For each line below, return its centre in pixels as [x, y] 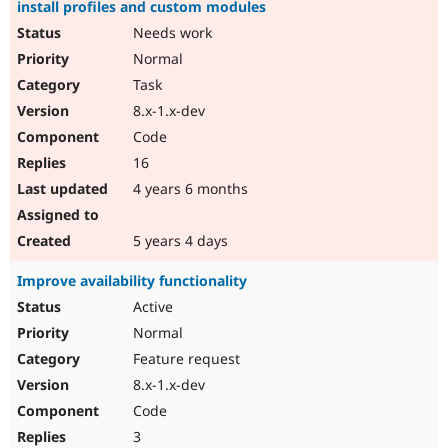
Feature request [184, 359]
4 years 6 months [188, 189]
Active [151, 307]
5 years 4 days [178, 241]
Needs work [170, 33]
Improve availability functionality [132, 281]
